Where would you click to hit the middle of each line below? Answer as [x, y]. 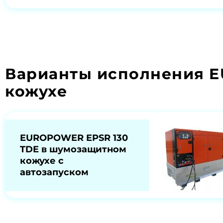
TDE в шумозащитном [73, 149]
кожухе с [42, 161]
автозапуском [54, 172]
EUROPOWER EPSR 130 [74, 138]
